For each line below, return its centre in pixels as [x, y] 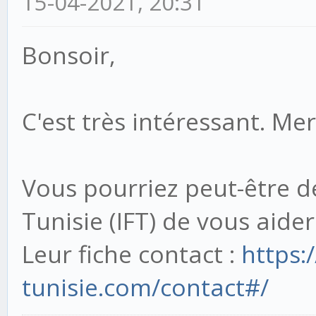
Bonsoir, [69, 55]
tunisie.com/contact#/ [145, 287]
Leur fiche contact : [132, 254]
